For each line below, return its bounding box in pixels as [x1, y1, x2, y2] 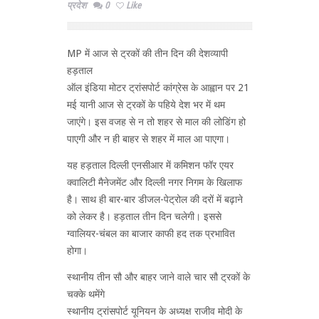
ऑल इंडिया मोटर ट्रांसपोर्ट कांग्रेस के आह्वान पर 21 [67, 81, 249, 93]
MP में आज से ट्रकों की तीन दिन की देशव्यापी [67, 47, 228, 59]
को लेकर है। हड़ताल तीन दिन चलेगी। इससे [67, 210, 221, 222]
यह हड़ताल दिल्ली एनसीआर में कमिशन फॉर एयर [67, 159, 234, 171]
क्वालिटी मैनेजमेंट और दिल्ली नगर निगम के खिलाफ [67, 176, 242, 188]
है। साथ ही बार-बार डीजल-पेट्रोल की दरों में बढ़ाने [67, 193, 243, 205]
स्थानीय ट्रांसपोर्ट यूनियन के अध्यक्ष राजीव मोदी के [67, 305, 242, 317]
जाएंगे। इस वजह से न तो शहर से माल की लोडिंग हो [67, 115, 246, 127]
